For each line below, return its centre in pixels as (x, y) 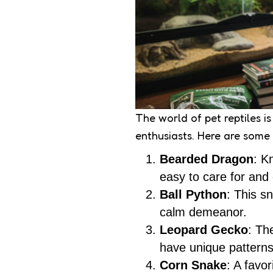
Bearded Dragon (207, 159)
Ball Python (193, 195)
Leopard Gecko (204, 230)
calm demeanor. (203, 212)
